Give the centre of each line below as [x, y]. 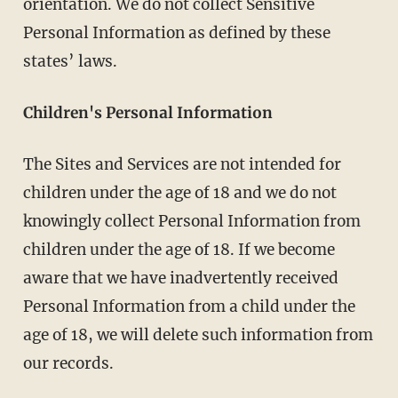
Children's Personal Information [147, 112]
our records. [68, 363]
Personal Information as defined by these [176, 32]
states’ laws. [70, 61]
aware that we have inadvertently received [180, 278]
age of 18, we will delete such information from [198, 334]
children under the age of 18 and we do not [179, 192]
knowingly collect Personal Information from [191, 221]
